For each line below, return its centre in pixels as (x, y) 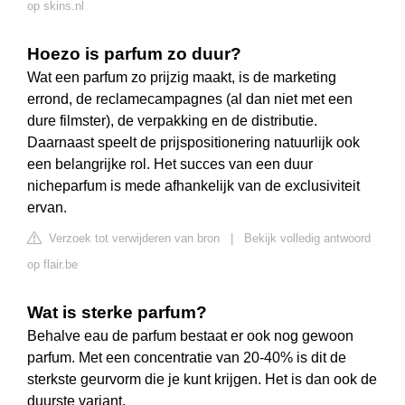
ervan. (47, 208)
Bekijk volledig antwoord (307, 239)
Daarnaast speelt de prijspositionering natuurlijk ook (193, 143)
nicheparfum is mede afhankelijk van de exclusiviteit (193, 186)
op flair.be (52, 265)
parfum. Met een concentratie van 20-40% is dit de (187, 358)
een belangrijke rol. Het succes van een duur (170, 165)
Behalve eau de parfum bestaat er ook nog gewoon (190, 336)
